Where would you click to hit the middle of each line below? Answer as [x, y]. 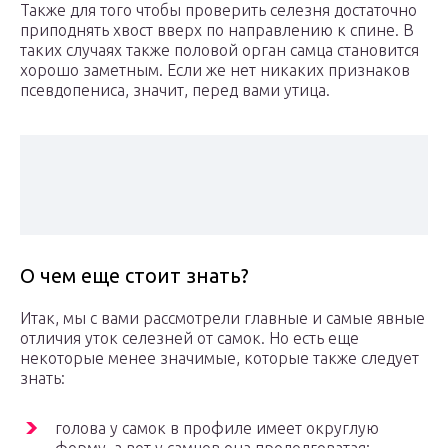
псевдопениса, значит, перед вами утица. [175, 90]
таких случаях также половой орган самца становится [219, 50]
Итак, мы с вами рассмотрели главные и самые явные [222, 318]
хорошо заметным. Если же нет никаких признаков [215, 70]
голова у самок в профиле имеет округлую [217, 428]
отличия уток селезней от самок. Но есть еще [189, 338]
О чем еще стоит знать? [134, 276]
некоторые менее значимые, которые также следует [219, 358]
